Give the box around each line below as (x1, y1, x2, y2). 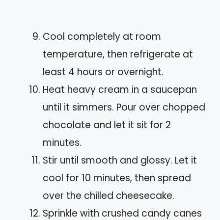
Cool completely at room (43, 29, 161, 43)
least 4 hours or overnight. (43, 65, 164, 79)
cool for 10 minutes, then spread (43, 171, 191, 185)
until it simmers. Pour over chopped (43, 100, 205, 114)
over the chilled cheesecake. (43, 189, 174, 202)
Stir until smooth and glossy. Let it (43, 153, 197, 167)
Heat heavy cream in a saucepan (43, 82, 197, 96)
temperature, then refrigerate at (43, 47, 193, 61)
